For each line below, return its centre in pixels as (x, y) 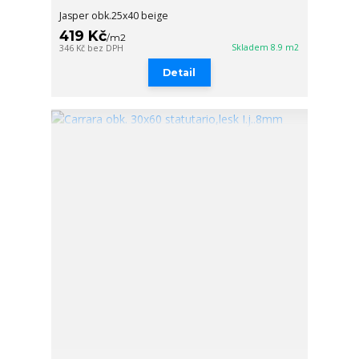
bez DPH (106, 48)
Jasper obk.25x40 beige (114, 16)
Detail (179, 73)
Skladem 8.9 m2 (266, 48)
